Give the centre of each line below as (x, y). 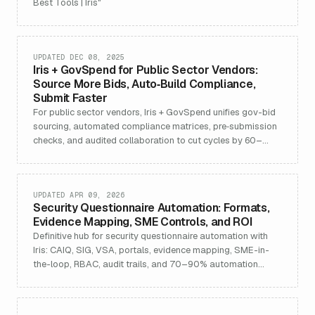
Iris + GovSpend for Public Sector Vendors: (146, 70)
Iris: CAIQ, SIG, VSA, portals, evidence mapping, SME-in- (151, 250)
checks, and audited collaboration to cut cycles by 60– (148, 140)
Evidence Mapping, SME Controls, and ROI (143, 222)
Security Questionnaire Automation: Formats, (152, 208)
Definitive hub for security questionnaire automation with (150, 236)
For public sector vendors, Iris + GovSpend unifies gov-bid (154, 112)
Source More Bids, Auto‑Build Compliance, (144, 84)
